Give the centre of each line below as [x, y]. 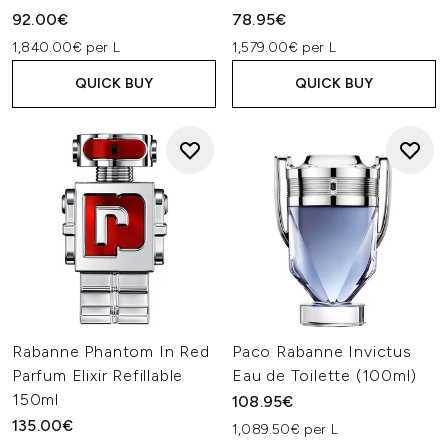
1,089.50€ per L [285, 429]
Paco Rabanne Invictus [322, 351]
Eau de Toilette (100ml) [324, 375]
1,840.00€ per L [66, 47]
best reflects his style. [224, 11]
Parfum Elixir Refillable [98, 375]
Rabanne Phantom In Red [111, 351]
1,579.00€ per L [284, 47]
